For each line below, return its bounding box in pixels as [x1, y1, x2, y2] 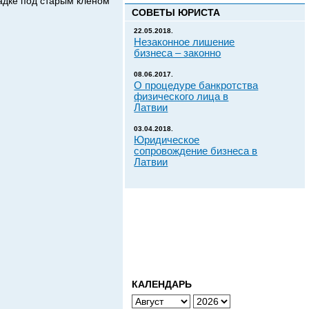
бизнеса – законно [134, 48, 221, 59]
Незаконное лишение [134, 37, 235, 48]
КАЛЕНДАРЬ [132, 279, 192, 290]
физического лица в [134, 91, 229, 102]
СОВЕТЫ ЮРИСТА [132, 7, 221, 18]
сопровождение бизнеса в [134, 146, 258, 157]
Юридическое [134, 134, 200, 146]
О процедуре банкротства [134, 80, 259, 91]
